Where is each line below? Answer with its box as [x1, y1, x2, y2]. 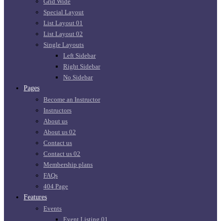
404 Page [43, 183, 68, 190]
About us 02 [43, 128, 76, 136]
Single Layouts [43, 41, 84, 49]
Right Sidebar [63, 63, 100, 71]
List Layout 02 [43, 30, 83, 38]
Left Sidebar [63, 52, 96, 60]
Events [43, 205, 62, 213]
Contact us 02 [43, 150, 80, 158]
